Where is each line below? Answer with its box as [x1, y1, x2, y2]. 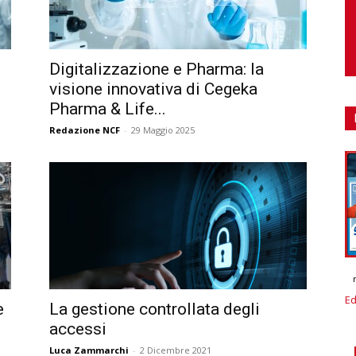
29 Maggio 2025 [131, 124, 195, 136]
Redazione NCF [49, 124, 120, 136]
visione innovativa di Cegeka [49, 79, 257, 99]
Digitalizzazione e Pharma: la [49, 60, 264, 79]
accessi [49, 319, 106, 339]
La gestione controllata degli [49, 300, 260, 319]
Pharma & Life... [49, 99, 166, 118]
